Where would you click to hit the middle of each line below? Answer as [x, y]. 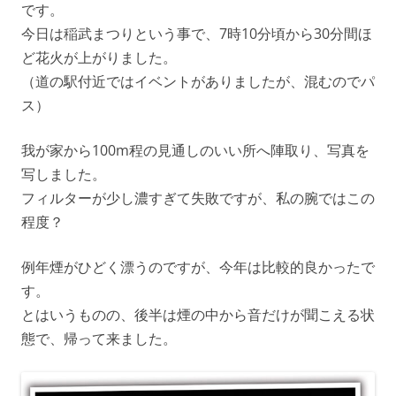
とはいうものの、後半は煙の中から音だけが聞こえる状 [198, 315]
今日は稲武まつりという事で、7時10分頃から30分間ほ [197, 34]
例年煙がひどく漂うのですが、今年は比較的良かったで [198, 267]
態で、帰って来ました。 [99, 339]
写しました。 [64, 175]
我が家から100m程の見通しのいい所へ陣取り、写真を [195, 151]
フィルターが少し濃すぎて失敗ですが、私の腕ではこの [198, 198]
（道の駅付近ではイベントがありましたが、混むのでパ [198, 82]
